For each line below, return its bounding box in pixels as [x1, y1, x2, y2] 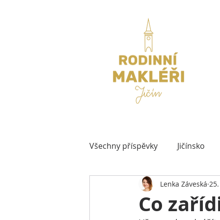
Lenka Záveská [160, 179, 207, 189]
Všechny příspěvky [89, 140, 158, 151]
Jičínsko [177, 140, 205, 151]
